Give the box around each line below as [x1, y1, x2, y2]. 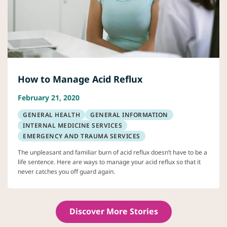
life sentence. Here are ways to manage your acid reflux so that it [18, 157, 201, 166]
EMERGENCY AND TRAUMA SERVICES [23, 131, 140, 140]
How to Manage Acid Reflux [18, 72, 142, 85]
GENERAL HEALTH [23, 110, 80, 119]
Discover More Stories [69, 205, 158, 217]
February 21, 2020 [18, 92, 80, 102]
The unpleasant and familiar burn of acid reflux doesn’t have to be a [18, 147, 207, 157]
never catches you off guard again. [18, 167, 115, 176]
